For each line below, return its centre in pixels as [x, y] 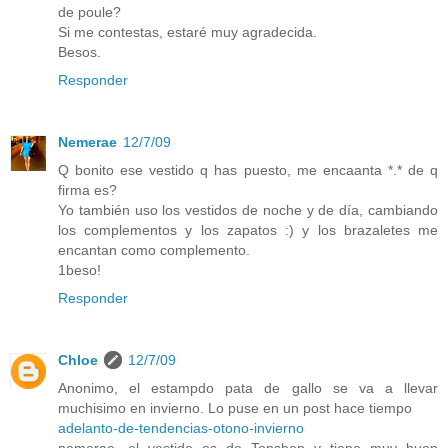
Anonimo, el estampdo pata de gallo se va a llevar [248, 388]
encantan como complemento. [154, 250]
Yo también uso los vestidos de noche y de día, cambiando [248, 210]
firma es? [87, 190]
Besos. [79, 52]
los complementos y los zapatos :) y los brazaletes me [248, 230]
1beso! [79, 270]
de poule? [89, 12]
